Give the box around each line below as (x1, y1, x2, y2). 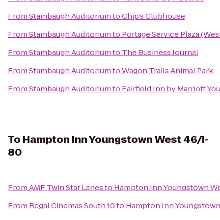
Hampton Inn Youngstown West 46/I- (23, 133, 209, 146)
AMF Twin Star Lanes (29, 182, 103, 192)
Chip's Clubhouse (122, 11, 185, 21)
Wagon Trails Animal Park (122, 65, 213, 76)
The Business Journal (122, 47, 198, 57)
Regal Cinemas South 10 (29, 200, 115, 211)
